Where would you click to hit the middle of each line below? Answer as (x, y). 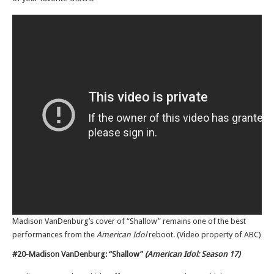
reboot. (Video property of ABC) (205, 235)
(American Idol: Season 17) (194, 254)
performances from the (54, 235)
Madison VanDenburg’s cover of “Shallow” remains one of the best (129, 221)
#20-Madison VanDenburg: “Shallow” (79, 254)
